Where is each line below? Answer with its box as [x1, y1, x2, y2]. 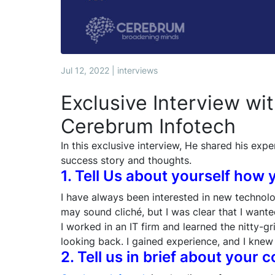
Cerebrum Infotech [61, 114, 236, 138]
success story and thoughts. [61, 154, 192, 166]
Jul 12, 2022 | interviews [61, 65, 158, 76]
